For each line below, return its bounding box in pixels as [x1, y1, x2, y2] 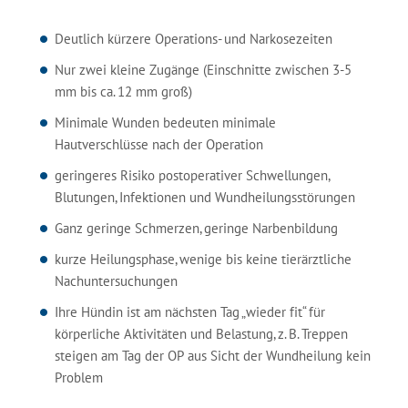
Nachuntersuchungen [55, 272, 178, 290]
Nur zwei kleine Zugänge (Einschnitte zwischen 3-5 [55, 61, 352, 78]
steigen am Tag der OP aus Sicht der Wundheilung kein [55, 347, 371, 364]
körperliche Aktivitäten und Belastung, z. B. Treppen [55, 325, 348, 342]
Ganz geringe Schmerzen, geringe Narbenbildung [55, 219, 338, 237]
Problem [55, 369, 103, 386]
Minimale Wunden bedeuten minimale [55, 114, 276, 131]
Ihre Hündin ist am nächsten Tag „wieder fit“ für [55, 303, 325, 321]
